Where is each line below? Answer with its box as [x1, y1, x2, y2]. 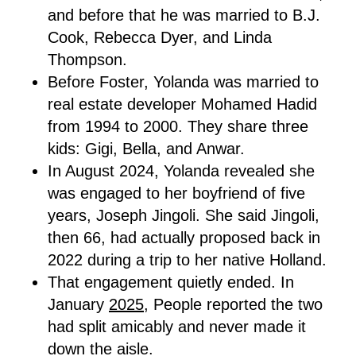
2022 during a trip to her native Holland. [48, 250, 327, 269]
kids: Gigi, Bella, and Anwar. [48, 139, 245, 157]
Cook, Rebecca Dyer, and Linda [48, 28, 272, 46]
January [48, 295, 109, 313]
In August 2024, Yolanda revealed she [48, 161, 315, 180]
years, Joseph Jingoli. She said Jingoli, [48, 206, 319, 224]
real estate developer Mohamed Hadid [48, 95, 317, 113]
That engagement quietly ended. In [48, 273, 294, 291]
